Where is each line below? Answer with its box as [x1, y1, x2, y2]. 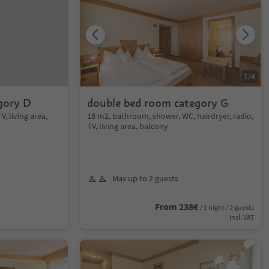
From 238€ [154, 201, 198, 213]
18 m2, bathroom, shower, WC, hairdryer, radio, [87, 110, 254, 121]
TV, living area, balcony [87, 121, 169, 131]
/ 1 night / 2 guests [199, 203, 254, 212]
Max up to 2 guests [112, 173, 179, 184]
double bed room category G [87, 96, 229, 110]
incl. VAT [229, 213, 254, 222]
